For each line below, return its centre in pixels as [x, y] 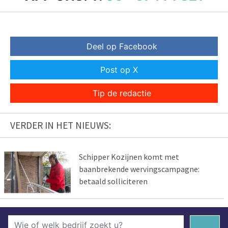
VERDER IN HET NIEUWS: [61, 125]
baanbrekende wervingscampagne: [139, 169]
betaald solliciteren [113, 181]
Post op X [119, 69]
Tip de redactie [122, 93]
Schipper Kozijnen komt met [129, 156]
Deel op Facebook [122, 46]
